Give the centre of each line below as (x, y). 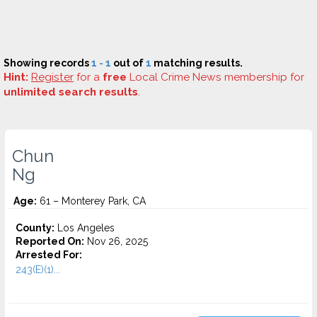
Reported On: (50, 241)
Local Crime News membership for (215, 77)
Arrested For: (49, 255)
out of (128, 63)
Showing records (47, 63)
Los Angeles (85, 228)
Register (52, 77)
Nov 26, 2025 (116, 241)
